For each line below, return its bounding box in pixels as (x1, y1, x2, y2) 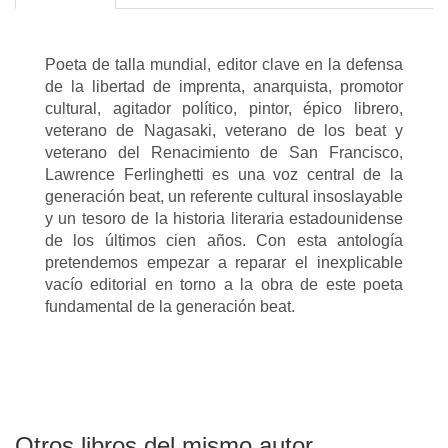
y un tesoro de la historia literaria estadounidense (45, 210, 403, 228)
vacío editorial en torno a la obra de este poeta (45, 276, 403, 294)
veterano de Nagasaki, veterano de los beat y (45, 122, 403, 140)
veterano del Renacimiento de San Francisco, (45, 144, 403, 162)
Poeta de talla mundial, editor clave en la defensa (45, 56, 403, 74)
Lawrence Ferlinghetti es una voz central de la (45, 166, 403, 184)
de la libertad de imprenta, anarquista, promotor (45, 78, 403, 96)
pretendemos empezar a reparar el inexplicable (45, 254, 403, 272)
